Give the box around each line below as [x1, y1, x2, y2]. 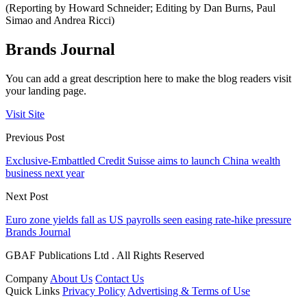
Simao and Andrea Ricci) [5, 14, 114, 27]
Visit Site [5, 108, 45, 121]
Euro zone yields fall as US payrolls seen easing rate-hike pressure [5, 214, 291, 226]
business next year [5, 167, 84, 180]
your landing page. [5, 85, 86, 97]
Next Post [5, 191, 48, 203]
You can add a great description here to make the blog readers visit [5, 73, 291, 85]
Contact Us [95, 273, 144, 285]
